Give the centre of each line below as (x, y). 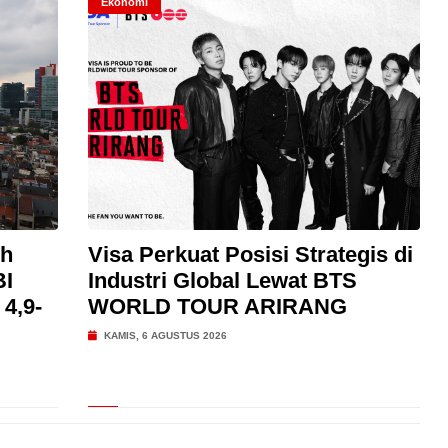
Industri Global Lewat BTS (222, 280)
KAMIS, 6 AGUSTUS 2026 (163, 335)
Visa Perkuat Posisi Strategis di (250, 254)
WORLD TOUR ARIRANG (217, 306)
